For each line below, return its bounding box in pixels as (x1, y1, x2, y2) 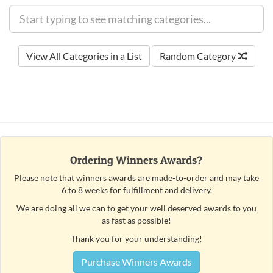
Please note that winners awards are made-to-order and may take (14, 172, 259, 183)
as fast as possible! (102, 215, 171, 225)
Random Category (159, 50, 238, 62)
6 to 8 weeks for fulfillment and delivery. (61, 185, 212, 195)
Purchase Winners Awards (81, 256, 192, 268)
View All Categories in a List (26, 50, 142, 62)
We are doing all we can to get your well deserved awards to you (16, 203, 257, 213)
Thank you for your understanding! (71, 233, 202, 244)
